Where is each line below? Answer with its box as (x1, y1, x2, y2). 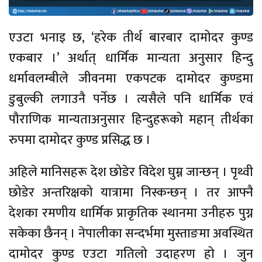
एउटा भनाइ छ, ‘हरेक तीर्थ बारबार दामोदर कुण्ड (9, 27, 253, 49)
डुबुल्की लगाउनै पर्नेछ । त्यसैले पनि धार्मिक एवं (9, 88, 253, 111)
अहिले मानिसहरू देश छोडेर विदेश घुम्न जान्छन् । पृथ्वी (9, 161, 253, 184)
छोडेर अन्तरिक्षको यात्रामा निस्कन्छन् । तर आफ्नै (9, 182, 253, 204)
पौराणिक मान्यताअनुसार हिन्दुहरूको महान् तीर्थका (9, 109, 253, 131)
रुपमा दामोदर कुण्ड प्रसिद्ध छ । (9, 129, 151, 151)
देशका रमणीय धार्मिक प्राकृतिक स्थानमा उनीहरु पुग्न (9, 202, 253, 225)
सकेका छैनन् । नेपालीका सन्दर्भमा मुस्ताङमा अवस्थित (9, 223, 253, 245)
